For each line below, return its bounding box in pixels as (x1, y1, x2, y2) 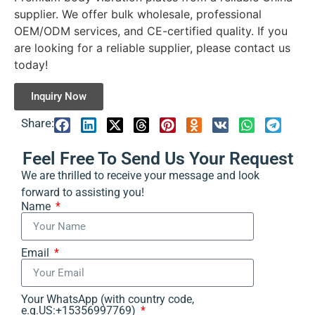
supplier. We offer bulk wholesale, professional (14, 6, 262, 21)
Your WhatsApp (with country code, (21, 292, 194, 307)
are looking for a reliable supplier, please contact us (14, 40, 290, 55)
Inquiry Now (31, 89, 86, 103)
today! (14, 57, 48, 72)
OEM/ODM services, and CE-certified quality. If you (14, 23, 288, 38)
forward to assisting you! (21, 186, 144, 200)
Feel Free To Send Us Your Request (22, 148, 293, 169)
